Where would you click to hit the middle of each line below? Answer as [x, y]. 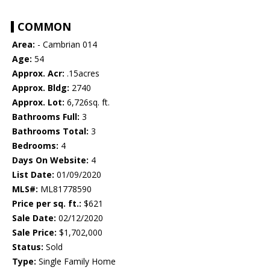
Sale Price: [34, 233]
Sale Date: [34, 218]
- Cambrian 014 [66, 45]
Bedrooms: [35, 146]
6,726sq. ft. [87, 102]
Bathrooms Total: [50, 131]
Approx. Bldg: [41, 88]
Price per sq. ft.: [47, 204]
